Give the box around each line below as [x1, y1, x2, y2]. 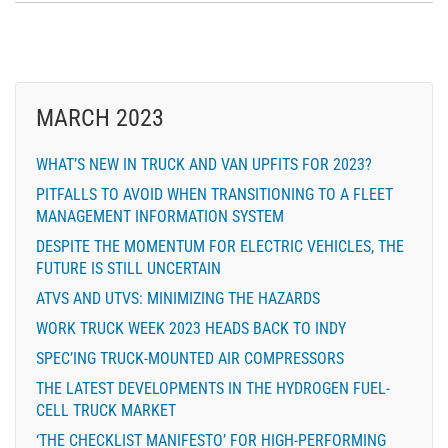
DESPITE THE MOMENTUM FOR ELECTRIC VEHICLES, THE [36, 236, 404, 256]
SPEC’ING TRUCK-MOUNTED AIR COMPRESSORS [36, 348, 344, 368]
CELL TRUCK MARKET [36, 400, 176, 420]
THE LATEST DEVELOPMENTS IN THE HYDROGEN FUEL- [36, 378, 390, 398]
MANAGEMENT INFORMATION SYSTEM [36, 206, 284, 226]
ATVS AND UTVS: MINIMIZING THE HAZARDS [36, 288, 320, 308]
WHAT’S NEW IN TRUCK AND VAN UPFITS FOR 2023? [36, 154, 372, 174]
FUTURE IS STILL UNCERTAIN [36, 258, 221, 278]
